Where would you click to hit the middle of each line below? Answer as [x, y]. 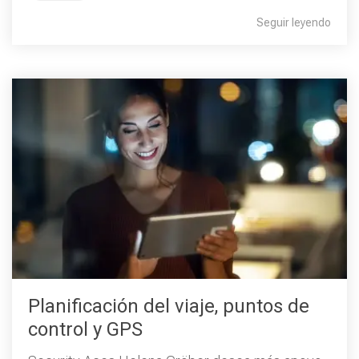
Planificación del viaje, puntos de [169, 306]
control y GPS [85, 329]
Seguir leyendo [294, 22]
